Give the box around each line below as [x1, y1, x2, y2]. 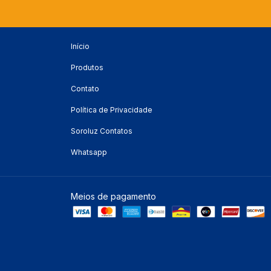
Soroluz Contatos [71, 126, 132, 136]
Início [71, 42, 90, 51]
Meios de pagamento [71, 191, 156, 202]
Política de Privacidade [71, 105, 152, 115]
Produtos [71, 63, 103, 73]
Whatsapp [71, 148, 107, 157]
